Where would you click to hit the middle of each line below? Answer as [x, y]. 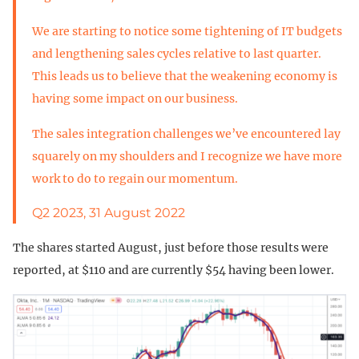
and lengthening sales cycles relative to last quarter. [177, 54]
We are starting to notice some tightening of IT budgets [187, 32]
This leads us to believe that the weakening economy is [185, 77]
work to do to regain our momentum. [135, 179]
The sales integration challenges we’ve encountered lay [186, 134]
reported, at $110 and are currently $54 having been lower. [173, 270]
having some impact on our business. [135, 99]
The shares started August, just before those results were [171, 248]
